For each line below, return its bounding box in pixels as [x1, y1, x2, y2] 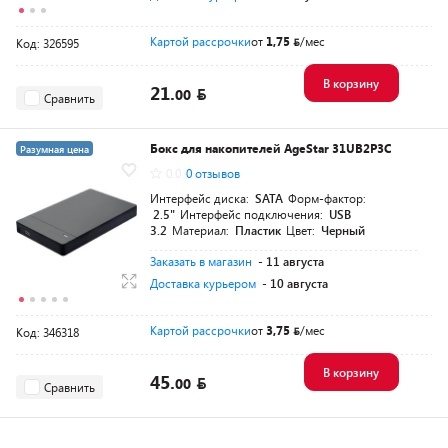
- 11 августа [258, 253, 324, 269]
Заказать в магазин [150, 253, 252, 269]
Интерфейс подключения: [180, 206, 326, 222]
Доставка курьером [150, 275, 256, 291]
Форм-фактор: [288, 190, 366, 206]
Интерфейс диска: [150, 190, 252, 206]
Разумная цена [20, 142, 89, 156]
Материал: [172, 222, 232, 238]
